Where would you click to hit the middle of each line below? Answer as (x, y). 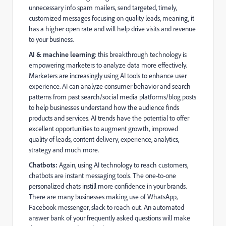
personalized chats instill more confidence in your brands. (108, 186)
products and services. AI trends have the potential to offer (109, 118)
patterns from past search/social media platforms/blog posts (112, 97)
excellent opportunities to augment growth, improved (103, 129)
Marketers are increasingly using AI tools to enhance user (108, 76)
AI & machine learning (62, 54)
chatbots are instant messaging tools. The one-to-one (102, 176)
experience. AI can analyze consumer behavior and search (110, 86)
